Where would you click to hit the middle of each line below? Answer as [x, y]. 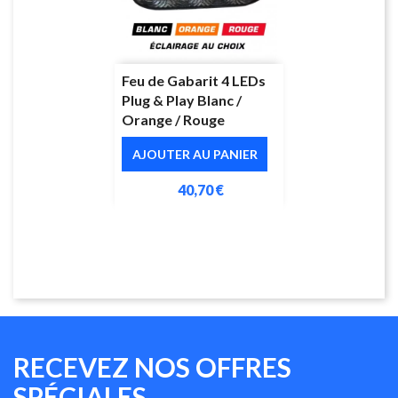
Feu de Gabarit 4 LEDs [194, 80]
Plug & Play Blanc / [182, 99]
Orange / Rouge [173, 119]
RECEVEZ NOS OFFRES [152, 366]
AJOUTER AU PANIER [195, 154]
